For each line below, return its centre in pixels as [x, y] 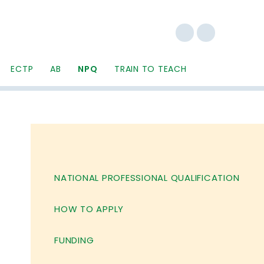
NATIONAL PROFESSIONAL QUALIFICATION [147, 178]
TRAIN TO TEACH [151, 69]
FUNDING [74, 240]
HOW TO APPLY [89, 209]
